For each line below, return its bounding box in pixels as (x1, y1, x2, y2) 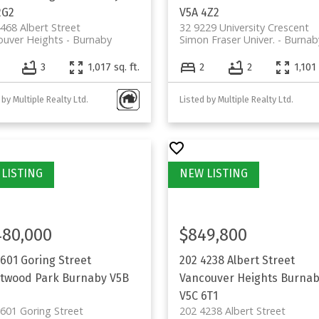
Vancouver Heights (179, 271, 278, 285)
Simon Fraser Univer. (179, 32, 275, 46)
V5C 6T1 (179, 288, 218, 303)
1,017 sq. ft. (87, 61, 140, 74)
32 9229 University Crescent (179, 20, 309, 34)
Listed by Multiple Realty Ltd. (179, 93, 293, 105)
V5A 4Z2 (179, 5, 219, 19)
